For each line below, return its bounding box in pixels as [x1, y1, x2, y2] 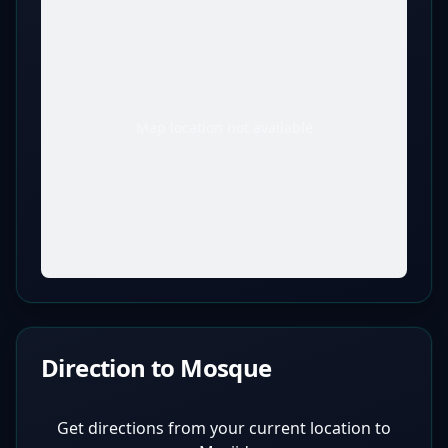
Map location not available [135, 118, 313, 137]
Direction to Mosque [41, 351, 272, 384]
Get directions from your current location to [57, 417, 391, 439]
